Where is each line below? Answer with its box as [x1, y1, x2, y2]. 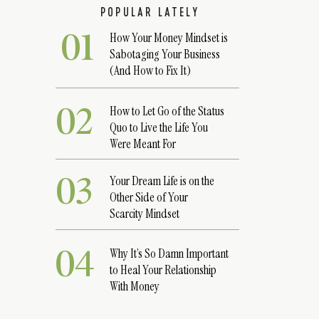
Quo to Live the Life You [110, 120, 208, 135]
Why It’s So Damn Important [110, 246, 229, 261]
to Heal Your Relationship [110, 262, 216, 278]
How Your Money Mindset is [110, 30, 228, 46]
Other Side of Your [110, 189, 188, 205]
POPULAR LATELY [100, 5, 199, 19]
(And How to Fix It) [110, 63, 191, 78]
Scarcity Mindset [110, 206, 179, 221]
